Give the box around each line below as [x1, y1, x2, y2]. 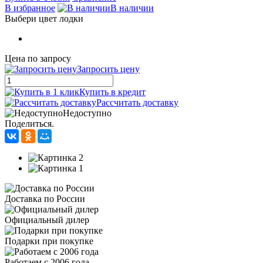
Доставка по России [5, 194, 85, 204]
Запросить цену [77, 64, 140, 75]
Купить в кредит [79, 87, 146, 97]
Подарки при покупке [5, 236, 93, 247]
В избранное [5, 3, 55, 14]
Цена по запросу [5, 53, 71, 64]
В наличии [110, 3, 154, 14]
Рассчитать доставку [96, 97, 178, 108]
